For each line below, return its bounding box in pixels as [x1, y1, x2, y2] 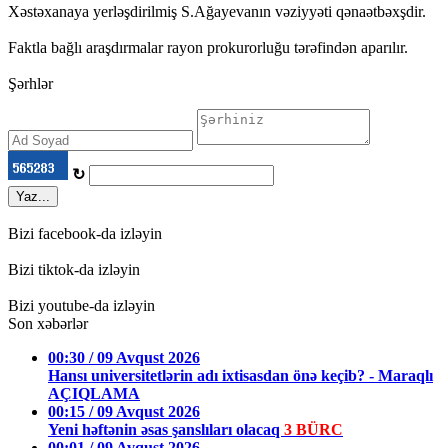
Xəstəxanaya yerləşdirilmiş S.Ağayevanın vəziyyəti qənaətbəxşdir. [8, 3, 426, 21]
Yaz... [16, 189, 50, 205]
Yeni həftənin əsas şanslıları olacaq [48, 421, 284, 439]
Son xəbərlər [8, 315, 88, 333]
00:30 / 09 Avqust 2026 [48, 349, 200, 367]
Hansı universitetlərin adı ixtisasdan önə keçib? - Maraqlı [48, 367, 433, 385]
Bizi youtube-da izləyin [8, 297, 155, 315]
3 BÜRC [284, 421, 343, 439]
